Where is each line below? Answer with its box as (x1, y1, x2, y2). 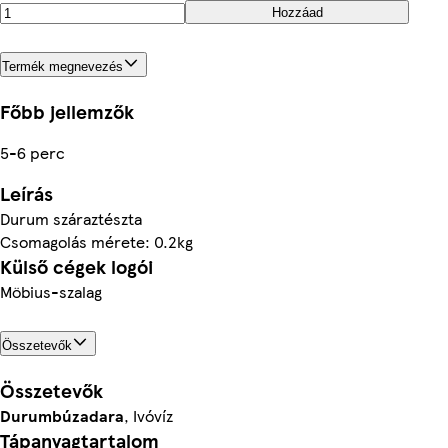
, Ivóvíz (124, 403, 173, 427)
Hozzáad (271, 4, 323, 20)
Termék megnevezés (2, 58, 123, 74)
